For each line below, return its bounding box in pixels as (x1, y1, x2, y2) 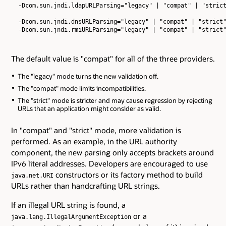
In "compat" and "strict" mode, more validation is (11, 125, 181, 135)
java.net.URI (11, 172, 53, 179)
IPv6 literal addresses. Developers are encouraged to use (11, 158, 208, 168)
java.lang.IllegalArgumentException (11, 213, 131, 220)
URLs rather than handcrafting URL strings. (11, 180, 160, 191)
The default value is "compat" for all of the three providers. (11, 53, 215, 64)
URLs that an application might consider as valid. (17, 104, 161, 112)
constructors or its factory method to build (53, 169, 203, 180)
